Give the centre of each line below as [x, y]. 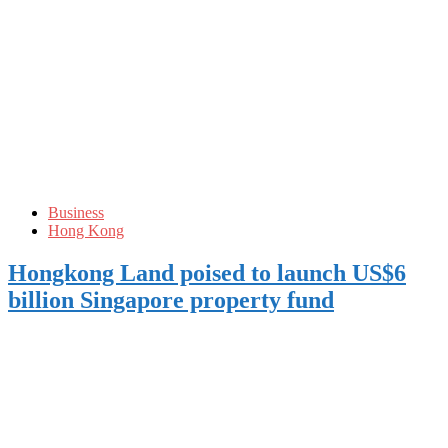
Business [76, 212]
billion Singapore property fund [171, 299]
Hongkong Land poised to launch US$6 [207, 272]
